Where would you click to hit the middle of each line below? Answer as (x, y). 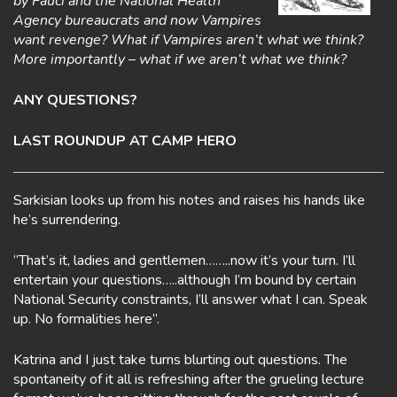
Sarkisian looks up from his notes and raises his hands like (189, 200)
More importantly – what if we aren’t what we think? (180, 59)
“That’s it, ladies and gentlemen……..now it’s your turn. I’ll (184, 261)
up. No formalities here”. (86, 319)
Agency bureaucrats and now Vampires (137, 20)
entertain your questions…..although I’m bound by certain (185, 280)
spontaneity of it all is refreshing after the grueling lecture (189, 379)
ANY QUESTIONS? (75, 100)
